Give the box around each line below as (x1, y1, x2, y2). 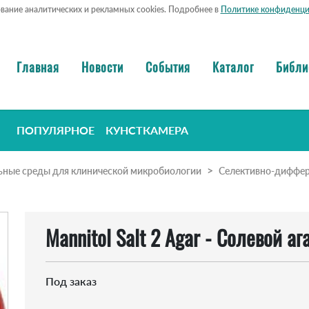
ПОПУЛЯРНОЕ (17, 123, 94, 137)
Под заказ (46, 275, 97, 288)
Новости (81, 57, 123, 76)
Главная (17, 57, 59, 76)
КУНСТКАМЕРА (106, 123, 188, 137)
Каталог (212, 57, 254, 76)
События (146, 57, 190, 76)
